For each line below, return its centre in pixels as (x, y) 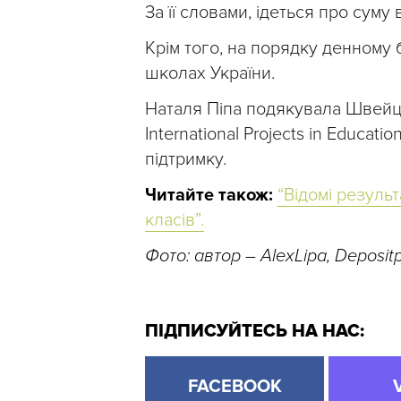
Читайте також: (211, 195)
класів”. (175, 220)
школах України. (210, 73)
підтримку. (186, 159)
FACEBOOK (235, 386)
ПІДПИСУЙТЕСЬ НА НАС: (255, 331)
